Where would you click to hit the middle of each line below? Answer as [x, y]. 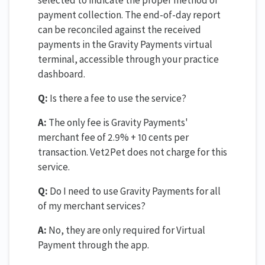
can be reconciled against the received [119, 29]
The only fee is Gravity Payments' [117, 122]
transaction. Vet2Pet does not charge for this [132, 152]
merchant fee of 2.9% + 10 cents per [113, 137]
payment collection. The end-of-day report [129, 14]
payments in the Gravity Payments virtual [125, 44]
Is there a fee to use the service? [117, 98]
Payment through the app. [93, 245]
